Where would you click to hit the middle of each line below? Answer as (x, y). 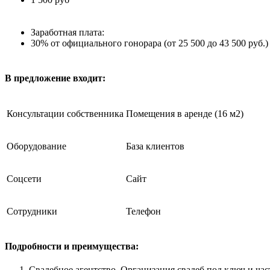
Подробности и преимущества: (72, 246)
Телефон (143, 211)
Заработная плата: (67, 32)
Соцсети (24, 178)
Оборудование (36, 146)
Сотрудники (32, 211)
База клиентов (155, 146)
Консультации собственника (65, 113)
